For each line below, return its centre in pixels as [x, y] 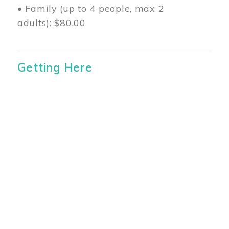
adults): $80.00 [52, 22]
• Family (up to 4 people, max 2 [91, 8]
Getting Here [55, 67]
